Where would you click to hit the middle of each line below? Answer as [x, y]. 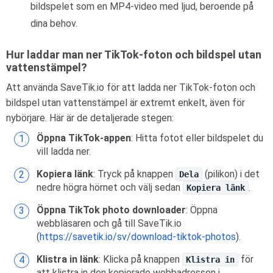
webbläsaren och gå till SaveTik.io [109, 223]
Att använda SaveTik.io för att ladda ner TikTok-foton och [131, 87]
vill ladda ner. [64, 151]
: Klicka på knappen [140, 259]
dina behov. [54, 23]
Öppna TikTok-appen [84, 138]
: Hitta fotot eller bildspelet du [197, 138]
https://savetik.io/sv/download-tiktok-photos [138, 237]
